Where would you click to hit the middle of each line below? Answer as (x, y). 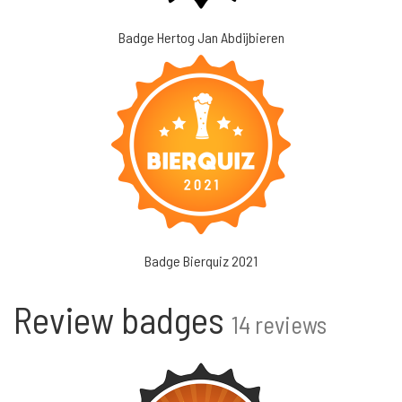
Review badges (122, 319)
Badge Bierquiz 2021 (201, 261)
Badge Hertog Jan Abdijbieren (201, 37)
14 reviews (279, 324)
